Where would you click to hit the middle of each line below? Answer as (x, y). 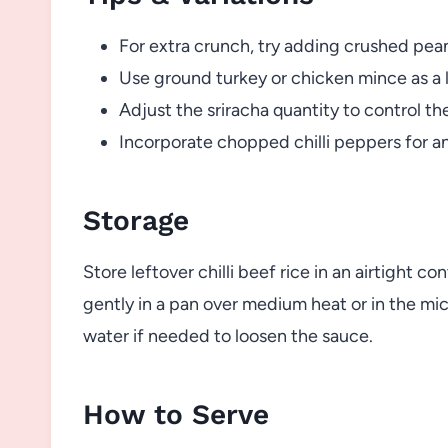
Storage (136, 220)
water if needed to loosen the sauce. (228, 335)
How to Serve (176, 414)
